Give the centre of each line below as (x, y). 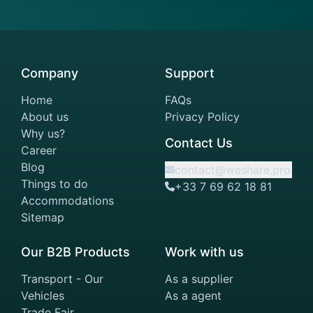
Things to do (54, 184)
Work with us (204, 252)
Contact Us (199, 143)
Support (190, 73)
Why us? (43, 133)
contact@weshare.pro (233, 170)
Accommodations (67, 201)
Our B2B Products (75, 252)
